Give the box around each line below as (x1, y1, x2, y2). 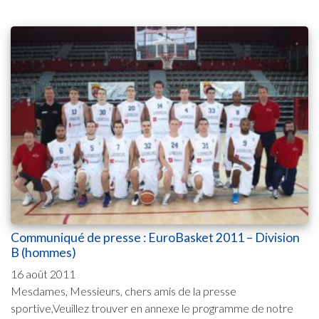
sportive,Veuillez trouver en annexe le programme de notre (11, 300, 293, 315)
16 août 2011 (11, 266, 75, 281)
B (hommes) (11, 244, 76, 260)
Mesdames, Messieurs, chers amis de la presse (11, 283, 236, 298)
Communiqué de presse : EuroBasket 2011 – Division (11, 229, 300, 245)
